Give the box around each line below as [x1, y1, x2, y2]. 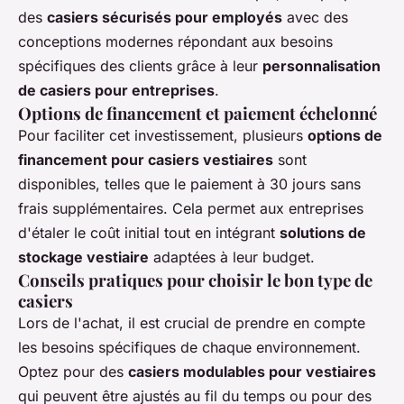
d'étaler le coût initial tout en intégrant [18, 224, 280, 242]
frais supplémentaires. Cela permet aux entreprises [18, 199, 363, 217]
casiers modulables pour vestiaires [128, 363, 376, 381]
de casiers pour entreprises [18, 81, 215, 99]
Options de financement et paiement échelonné [18, 102, 377, 124]
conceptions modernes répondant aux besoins [18, 32, 333, 50]
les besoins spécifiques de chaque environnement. [18, 338, 361, 356]
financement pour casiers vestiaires [18, 151, 273, 169]
